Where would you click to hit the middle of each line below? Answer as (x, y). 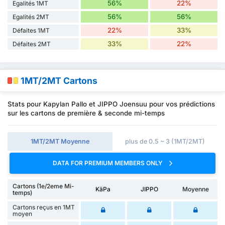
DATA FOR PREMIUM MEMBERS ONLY (108, 163)
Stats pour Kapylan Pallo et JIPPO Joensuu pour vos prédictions (111, 104)
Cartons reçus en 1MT (44, 207)
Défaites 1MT (31, 30)
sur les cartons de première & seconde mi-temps (86, 113)
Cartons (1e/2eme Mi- (43, 186)
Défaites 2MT (32, 44)
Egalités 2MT (31, 17)
